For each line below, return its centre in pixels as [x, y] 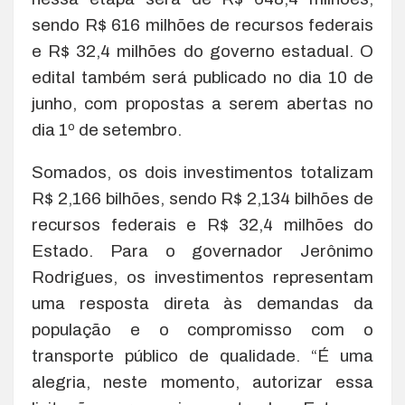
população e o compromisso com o [202, 330]
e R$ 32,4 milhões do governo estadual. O [202, 52]
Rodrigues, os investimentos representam [202, 278]
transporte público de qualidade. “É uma [202, 356]
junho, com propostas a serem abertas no [202, 104]
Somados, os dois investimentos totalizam [202, 173]
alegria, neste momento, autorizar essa [202, 382]
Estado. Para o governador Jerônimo [202, 251]
